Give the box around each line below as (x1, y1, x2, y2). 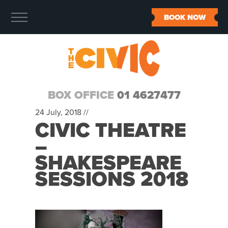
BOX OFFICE (47, 89, 117, 102)
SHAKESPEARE (35, 151, 182, 175)
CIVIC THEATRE (35, 118, 186, 142)
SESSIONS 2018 (35, 167, 188, 191)
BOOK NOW (164, 13, 206, 22)
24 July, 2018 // (35, 107, 89, 118)
